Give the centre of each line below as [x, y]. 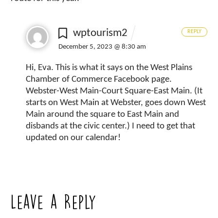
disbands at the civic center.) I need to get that [111, 126]
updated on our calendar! [73, 138]
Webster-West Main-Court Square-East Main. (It [114, 91]
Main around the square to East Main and [103, 114]
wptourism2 [100, 33]
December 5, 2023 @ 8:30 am [102, 47]
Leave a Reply [54, 202]
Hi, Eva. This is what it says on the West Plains [109, 68]
